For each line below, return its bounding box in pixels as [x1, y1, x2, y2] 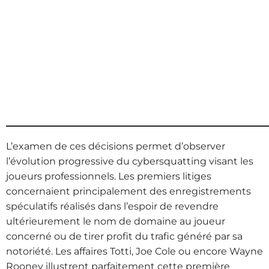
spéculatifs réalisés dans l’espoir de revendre [6, 200, 219, 212]
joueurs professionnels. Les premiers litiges [6, 170, 211, 182]
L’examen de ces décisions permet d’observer [6, 140, 225, 152]
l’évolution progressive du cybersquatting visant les [6, 155, 253, 167]
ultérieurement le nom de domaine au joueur [6, 215, 225, 227]
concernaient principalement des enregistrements [6, 185, 251, 197]
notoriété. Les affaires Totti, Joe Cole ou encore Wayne [6, 245, 263, 257]
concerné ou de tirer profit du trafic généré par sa [6, 230, 243, 242]
